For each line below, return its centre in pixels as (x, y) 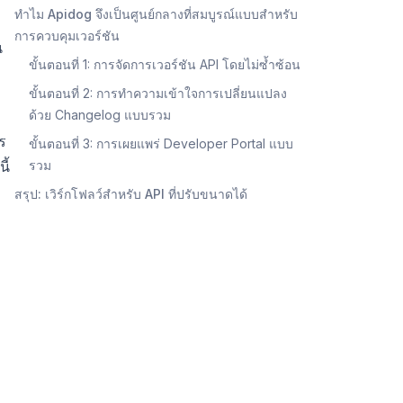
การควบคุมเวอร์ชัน (67, 36)
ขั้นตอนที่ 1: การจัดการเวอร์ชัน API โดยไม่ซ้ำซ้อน (165, 65)
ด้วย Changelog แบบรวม (100, 115)
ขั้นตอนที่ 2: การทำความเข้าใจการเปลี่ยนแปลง (158, 94)
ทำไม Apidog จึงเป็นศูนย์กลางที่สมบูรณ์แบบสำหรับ (156, 14)
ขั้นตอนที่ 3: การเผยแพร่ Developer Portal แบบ (161, 144)
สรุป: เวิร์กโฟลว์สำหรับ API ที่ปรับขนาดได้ (131, 194)
